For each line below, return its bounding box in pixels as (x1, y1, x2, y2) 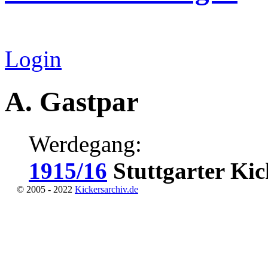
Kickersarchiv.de (75, 184, 138, 195)
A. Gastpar (5, 86, 139, 117)
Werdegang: (29, 131, 142, 157)
